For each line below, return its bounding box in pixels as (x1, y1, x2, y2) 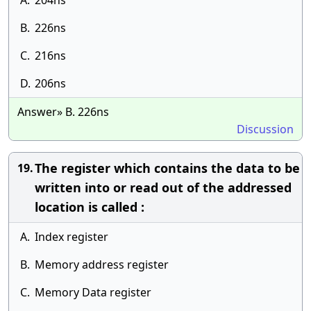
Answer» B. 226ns (17, 104, 109, 119)
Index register (35, 229, 108, 244)
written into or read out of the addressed (35, 179, 292, 196)
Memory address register (35, 257, 169, 272)
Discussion (237, 121, 294, 137)
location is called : (35, 199, 144, 215)
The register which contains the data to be (35, 160, 300, 176)
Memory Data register (35, 285, 151, 300)
